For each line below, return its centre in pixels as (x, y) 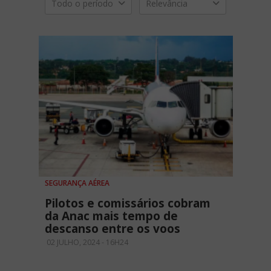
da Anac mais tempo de (111, 216)
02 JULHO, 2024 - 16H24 (87, 243)
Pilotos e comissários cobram (128, 204)
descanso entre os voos (113, 229)
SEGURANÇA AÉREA (77, 183)
